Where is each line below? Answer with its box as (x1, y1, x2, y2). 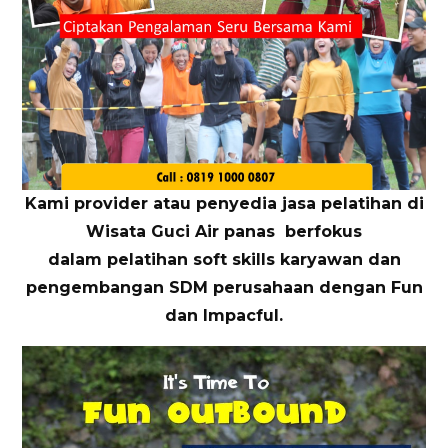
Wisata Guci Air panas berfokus (86, 222, 362, 242)
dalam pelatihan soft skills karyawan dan (47, 250, 401, 270)
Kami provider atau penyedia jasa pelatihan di (24, 194, 424, 214)
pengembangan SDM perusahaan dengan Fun (25, 278, 423, 298)
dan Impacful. (165, 306, 283, 326)
